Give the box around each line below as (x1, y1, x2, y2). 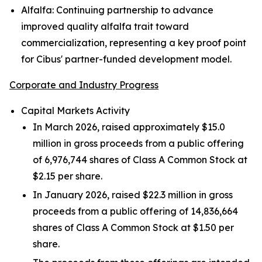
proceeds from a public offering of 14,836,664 (33, 205, 238, 217)
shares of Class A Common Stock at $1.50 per (33, 222, 234, 233)
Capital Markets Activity (21, 105, 130, 116)
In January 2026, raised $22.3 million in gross (33, 189, 233, 201)
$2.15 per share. (33, 170, 102, 182)
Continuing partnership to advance (56, 4, 213, 16)
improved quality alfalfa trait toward (21, 20, 189, 32)
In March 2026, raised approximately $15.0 (33, 121, 225, 133)
